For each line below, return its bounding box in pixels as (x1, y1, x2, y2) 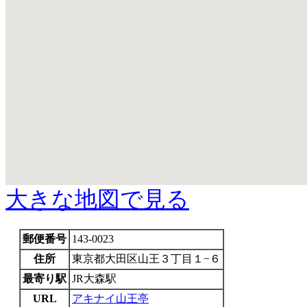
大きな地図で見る (5, 187, 189, 212)
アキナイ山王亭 (72, 293, 149, 305)
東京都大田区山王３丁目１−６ (72, 253, 221, 265)
